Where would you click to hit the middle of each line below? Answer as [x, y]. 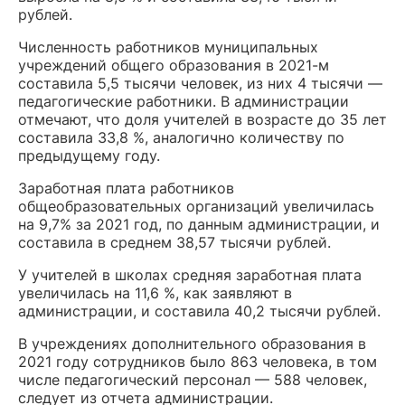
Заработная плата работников [126, 188]
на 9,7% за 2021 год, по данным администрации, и [199, 224]
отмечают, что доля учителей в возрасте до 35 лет [202, 119]
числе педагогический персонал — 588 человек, [193, 380]
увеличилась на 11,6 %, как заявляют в [155, 293]
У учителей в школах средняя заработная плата [190, 275]
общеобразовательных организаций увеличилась [196, 206]
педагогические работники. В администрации [184, 101]
